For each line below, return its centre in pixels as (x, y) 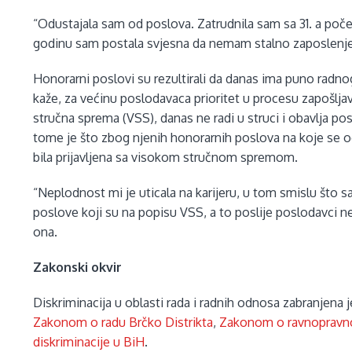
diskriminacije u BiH (89, 342)
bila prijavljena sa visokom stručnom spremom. (166, 158)
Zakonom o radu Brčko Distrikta (123, 323)
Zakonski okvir (78, 268)
